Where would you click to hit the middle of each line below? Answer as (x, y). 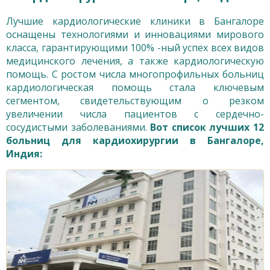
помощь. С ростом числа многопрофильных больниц (135, 74)
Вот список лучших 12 (207, 127)
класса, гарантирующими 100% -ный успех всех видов (135, 48)
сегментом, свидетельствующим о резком (135, 101)
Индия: (24, 154)
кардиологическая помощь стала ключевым (135, 88)
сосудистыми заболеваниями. (78, 127)
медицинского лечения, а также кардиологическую (135, 61)
